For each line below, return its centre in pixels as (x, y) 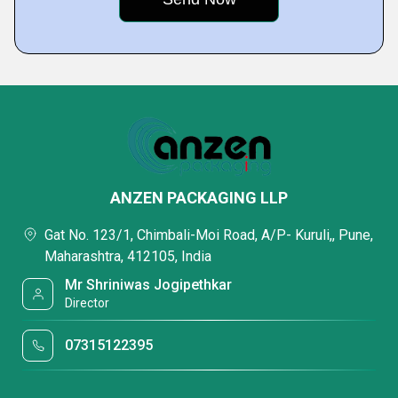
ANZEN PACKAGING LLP (199, 198)
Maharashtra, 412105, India (128, 256)
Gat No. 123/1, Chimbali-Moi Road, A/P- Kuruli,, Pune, (209, 235)
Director (88, 303)
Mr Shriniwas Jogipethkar (149, 285)
